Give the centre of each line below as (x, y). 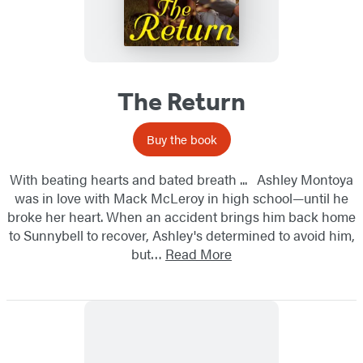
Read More (199, 253)
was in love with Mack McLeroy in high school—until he (181, 197)
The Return (181, 101)
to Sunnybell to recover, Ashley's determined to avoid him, (181, 235)
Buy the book (181, 139)
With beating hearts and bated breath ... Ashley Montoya (181, 179)
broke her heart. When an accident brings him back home (181, 216)
